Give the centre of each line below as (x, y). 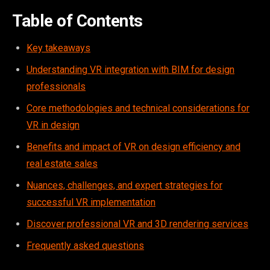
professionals (56, 86)
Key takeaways (58, 48)
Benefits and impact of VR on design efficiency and (133, 146)
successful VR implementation (91, 202)
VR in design (53, 125)
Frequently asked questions (85, 245)
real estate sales (62, 163)
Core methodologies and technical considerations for (138, 108)
